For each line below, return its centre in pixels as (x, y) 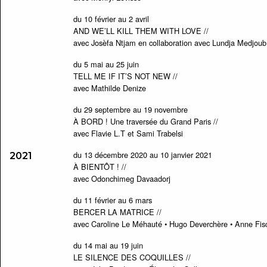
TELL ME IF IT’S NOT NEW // (125, 76)
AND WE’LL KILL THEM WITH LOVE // (141, 31)
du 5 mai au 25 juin (106, 64)
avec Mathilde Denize (109, 88)
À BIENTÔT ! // (100, 167)
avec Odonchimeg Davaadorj (122, 178)
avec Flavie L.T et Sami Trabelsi (128, 133)
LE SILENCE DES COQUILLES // (132, 257)
